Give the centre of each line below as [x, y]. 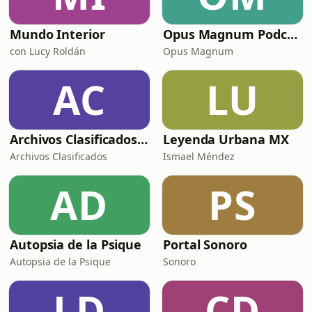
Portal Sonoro [205, 244]
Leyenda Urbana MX [226, 139]
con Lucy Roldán [48, 51]
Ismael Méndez [199, 156]
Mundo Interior [57, 34]
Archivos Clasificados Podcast [143, 139]
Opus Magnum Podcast [292, 34]
